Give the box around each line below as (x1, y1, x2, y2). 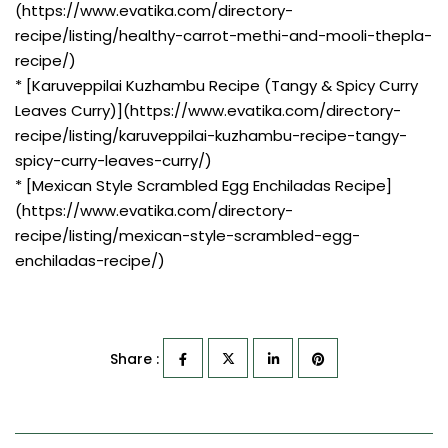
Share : (110, 348, 159, 369)
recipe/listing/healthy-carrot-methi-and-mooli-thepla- (15, 24, 432, 46)
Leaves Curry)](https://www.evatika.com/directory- (15, 99, 401, 121)
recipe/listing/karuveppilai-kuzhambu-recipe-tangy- (15, 124, 407, 146)
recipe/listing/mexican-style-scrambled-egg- (15, 224, 360, 246)
